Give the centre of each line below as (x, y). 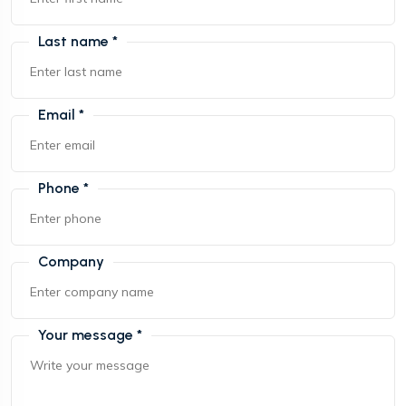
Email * (61, 115)
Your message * (90, 335)
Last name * (78, 42)
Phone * (63, 188)
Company (71, 262)
